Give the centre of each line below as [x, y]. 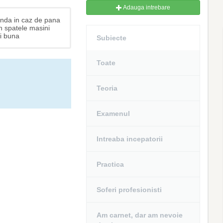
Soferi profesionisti [129, 190]
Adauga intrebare [146, 7]
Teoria [107, 88]
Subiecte [112, 38]
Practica [111, 164]
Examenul [113, 113]
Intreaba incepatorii [130, 139]
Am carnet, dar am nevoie [140, 215]
